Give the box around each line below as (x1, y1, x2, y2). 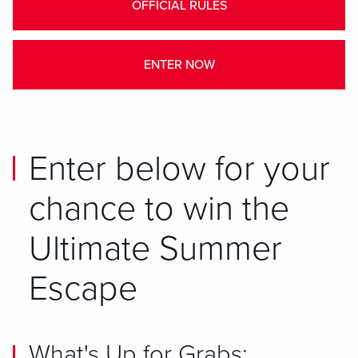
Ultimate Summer (29, 229, 282, 269)
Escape (29, 268, 137, 309)
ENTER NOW (143, 57, 215, 73)
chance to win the (29, 189, 289, 229)
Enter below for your (29, 149, 330, 189)
